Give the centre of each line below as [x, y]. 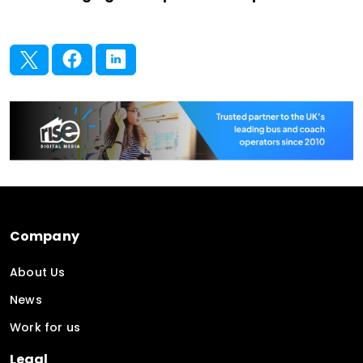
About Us [38, 272]
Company [45, 236]
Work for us [45, 327]
